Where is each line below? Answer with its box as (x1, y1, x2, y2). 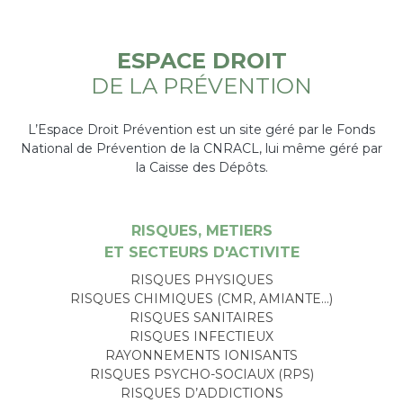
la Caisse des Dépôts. (135, 158, 268, 175)
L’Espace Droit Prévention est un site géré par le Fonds (28, 121, 375, 138)
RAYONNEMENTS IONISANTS (105, 346, 298, 363)
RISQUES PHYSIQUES (130, 271, 273, 288)
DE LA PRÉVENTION (91, 72, 312, 99)
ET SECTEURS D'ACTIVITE (103, 243, 300, 261)
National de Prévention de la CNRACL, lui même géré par (21, 139, 382, 157)
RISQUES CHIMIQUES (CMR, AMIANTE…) (70, 290, 333, 307)
